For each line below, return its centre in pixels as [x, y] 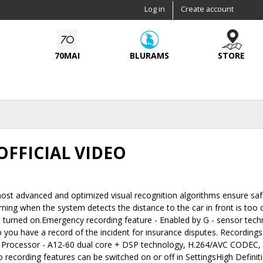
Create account [207, 9]
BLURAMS [149, 55]
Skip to [107, 7]
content [109, 31]
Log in [155, 9]
